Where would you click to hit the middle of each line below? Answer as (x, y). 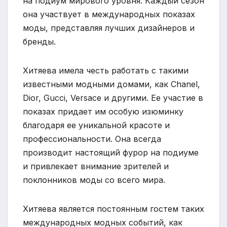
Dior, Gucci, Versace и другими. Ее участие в (113, 98)
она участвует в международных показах (109, 14)
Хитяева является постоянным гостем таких (113, 209)
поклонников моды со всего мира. (94, 180)
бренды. (39, 42)
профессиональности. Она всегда (92, 139)
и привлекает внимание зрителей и (96, 166)
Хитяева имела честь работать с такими (106, 71)
